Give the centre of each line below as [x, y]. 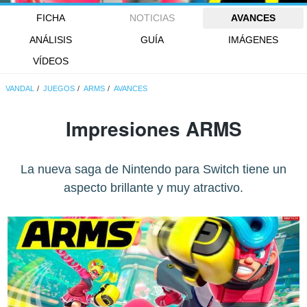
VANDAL [20, 89]
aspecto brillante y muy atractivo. [153, 188]
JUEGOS [59, 89]
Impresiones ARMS [153, 129]
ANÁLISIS [50, 39]
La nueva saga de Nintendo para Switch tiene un [153, 170]
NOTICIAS [152, 18]
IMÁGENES [254, 39]
